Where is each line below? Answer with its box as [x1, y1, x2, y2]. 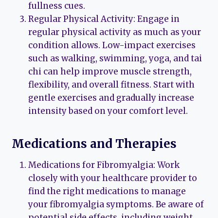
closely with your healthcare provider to [28, 173, 197, 184]
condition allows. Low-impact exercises [28, 40, 196, 51]
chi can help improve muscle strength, [28, 66, 192, 77]
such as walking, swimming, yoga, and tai [28, 53, 202, 64]
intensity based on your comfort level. [28, 106, 188, 117]
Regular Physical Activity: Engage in [28, 14, 180, 25]
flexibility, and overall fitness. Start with [28, 79, 195, 91]
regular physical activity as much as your [28, 27, 201, 38]
